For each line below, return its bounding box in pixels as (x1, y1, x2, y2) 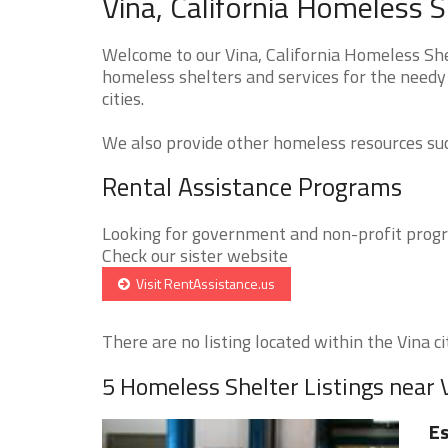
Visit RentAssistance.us (130, 272, 275, 294)
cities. (102, 84, 144, 112)
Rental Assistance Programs (102, 167, 402, 206)
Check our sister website (102, 241, 288, 269)
